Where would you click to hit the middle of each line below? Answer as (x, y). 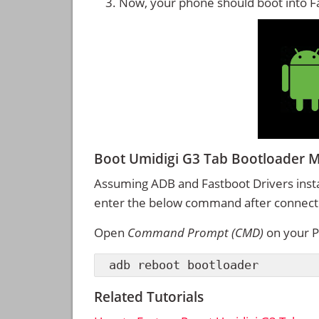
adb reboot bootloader (184, 265)
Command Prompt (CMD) (195, 232)
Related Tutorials (149, 297)
